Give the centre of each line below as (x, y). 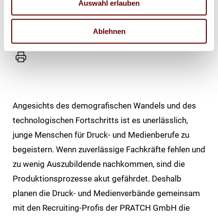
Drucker (29, 60)
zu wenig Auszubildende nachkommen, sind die (99, 164)
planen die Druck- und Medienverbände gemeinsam (106, 193)
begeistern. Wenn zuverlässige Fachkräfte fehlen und (109, 149)
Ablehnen (109, 31)
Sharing (28, 19)
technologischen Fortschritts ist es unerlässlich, (100, 120)
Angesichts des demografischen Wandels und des (104, 105)
